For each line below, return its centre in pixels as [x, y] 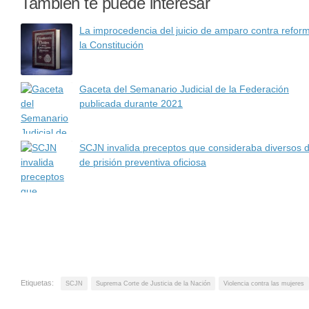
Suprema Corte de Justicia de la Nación [153, 283]
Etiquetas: [37, 282]
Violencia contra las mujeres [264, 283]
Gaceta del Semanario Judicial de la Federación [184, 89]
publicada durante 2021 [131, 103]
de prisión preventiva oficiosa [143, 162]
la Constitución [111, 45]
